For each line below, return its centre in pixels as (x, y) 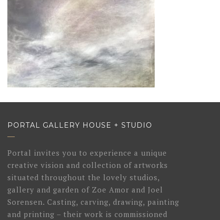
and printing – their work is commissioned (87, 214)
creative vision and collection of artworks (88, 165)
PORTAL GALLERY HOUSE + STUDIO (80, 125)
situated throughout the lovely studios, (83, 177)
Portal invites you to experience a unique (87, 153)
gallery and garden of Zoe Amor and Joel (85, 190)
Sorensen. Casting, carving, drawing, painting (93, 202)
